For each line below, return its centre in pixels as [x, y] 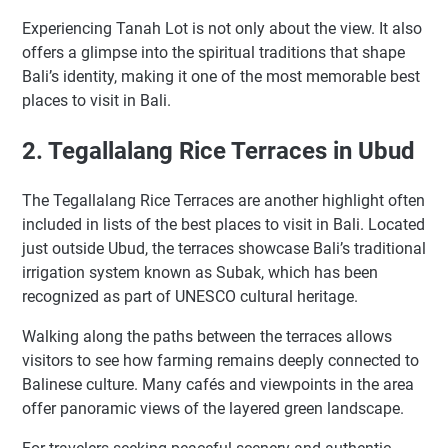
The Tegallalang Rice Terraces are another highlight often [223, 200]
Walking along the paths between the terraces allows [207, 336]
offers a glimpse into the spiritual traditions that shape [213, 53]
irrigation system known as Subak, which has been [200, 272]
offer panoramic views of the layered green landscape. [213, 408]
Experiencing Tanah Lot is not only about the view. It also [222, 29]
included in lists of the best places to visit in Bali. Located [223, 224]
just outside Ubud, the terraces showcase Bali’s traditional [224, 248]
